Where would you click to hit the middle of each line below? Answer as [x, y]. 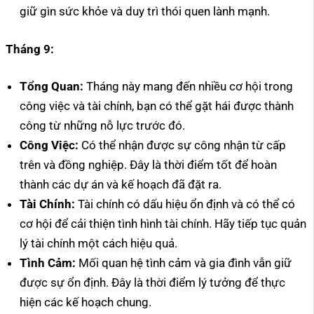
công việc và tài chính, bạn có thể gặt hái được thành [157, 106]
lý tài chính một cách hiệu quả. [98, 244]
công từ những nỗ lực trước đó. [102, 126]
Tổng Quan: [52, 87]
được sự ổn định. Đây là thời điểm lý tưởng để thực [152, 283]
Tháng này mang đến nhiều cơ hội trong [188, 87]
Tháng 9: [30, 49]
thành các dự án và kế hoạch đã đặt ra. [121, 185]
